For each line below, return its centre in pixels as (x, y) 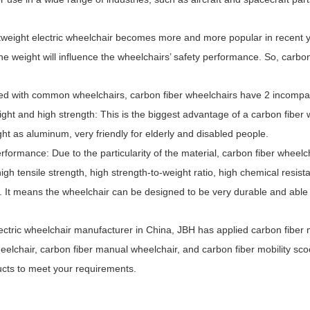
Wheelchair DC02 (228, 222)
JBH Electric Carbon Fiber (228, 203)
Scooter (36, 222)
